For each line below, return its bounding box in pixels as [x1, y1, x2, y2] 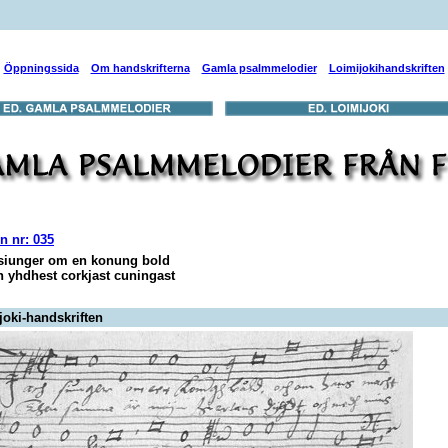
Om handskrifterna [90, 62, 190, 74]
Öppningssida [3, 62, 79, 74]
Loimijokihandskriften [328, 62, 445, 74]
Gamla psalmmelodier [201, 62, 317, 74]
